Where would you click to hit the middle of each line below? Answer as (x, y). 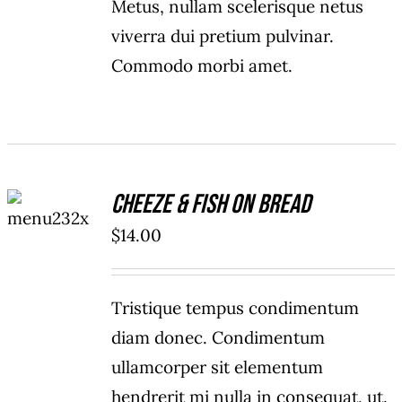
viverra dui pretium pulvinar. (223, 36)
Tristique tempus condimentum (236, 308)
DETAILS (51, 238)
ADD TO (51, 195)
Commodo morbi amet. (202, 66)
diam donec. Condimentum (218, 338)
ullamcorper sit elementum (218, 367)
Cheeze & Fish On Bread (211, 205)
